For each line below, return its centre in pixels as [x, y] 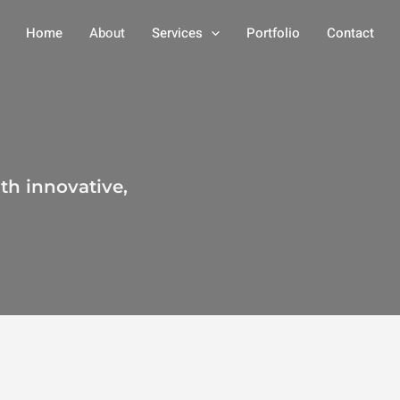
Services [177, 33]
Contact [350, 33]
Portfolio [273, 33]
